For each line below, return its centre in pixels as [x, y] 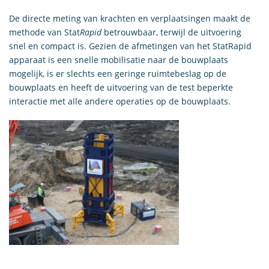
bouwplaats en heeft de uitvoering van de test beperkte [121, 87]
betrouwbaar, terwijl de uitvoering [171, 32]
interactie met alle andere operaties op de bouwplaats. [120, 101]
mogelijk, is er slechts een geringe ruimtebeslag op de [118, 73]
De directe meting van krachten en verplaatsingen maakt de [130, 18]
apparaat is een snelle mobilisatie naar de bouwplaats [119, 59]
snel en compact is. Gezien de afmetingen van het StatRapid [130, 46]
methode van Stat [44, 32]
